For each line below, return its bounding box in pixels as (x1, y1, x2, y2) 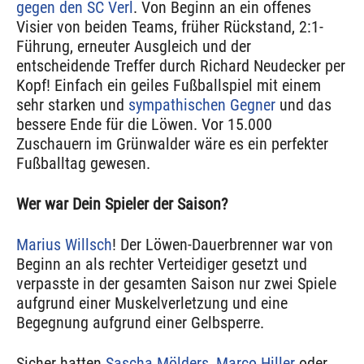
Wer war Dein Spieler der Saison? (16, 194, 227, 214)
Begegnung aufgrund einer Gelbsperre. (16, 313, 264, 333)
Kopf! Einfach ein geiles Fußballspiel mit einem (16, 76, 321, 96)
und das (275, 95, 331, 115)
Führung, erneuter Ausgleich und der (16, 37, 251, 57)
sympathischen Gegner (128, 95, 275, 115)
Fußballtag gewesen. (16, 154, 150, 174)
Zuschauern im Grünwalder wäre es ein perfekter (16, 134, 328, 154)
